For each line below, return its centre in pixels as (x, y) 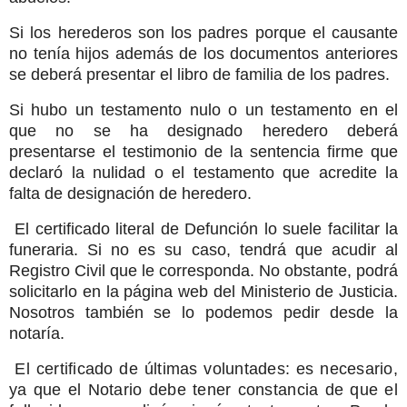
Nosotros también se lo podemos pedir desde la (203, 312)
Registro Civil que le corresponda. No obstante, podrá (203, 270)
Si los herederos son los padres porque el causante (203, 33)
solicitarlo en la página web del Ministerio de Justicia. (203, 291)
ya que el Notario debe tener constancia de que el (203, 389)
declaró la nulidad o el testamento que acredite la (203, 172)
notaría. (37, 333)
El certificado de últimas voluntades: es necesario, (206, 368)
